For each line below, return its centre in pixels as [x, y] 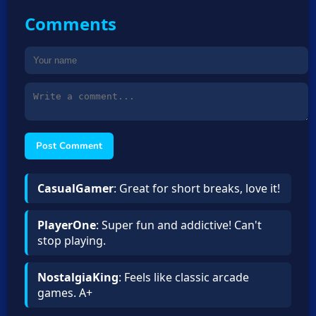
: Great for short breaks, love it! [197, 188]
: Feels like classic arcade [184, 277]
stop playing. [72, 240]
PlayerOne [67, 225]
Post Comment [69, 146]
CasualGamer [76, 188]
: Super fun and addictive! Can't [179, 225]
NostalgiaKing [78, 277]
